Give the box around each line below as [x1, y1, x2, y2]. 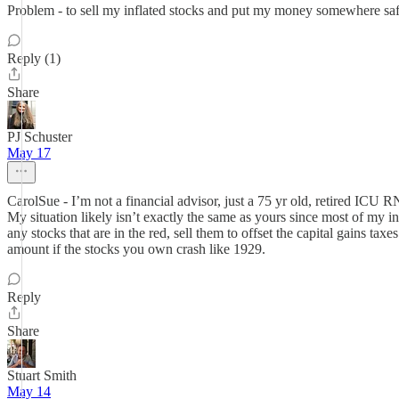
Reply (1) [7, 51, 61, 66]
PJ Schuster [7, 129, 72, 144]
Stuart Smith [7, 368, 77, 383]
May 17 [7, 145, 51, 160]
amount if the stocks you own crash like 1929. [7, 241, 265, 256]
